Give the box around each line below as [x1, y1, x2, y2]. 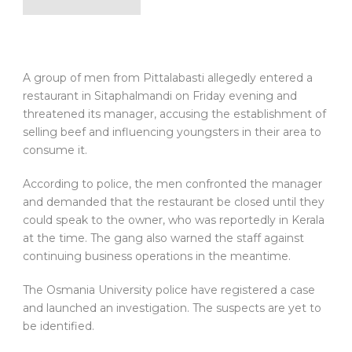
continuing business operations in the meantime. [23, 249, 291, 264]
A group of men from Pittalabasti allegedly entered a [23, 71, 313, 86]
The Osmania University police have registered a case [23, 283, 315, 298]
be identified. [23, 319, 94, 334]
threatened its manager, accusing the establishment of [23, 107, 326, 122]
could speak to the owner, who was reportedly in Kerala [23, 213, 324, 228]
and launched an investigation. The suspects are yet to [23, 301, 321, 316]
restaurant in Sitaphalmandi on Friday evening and [23, 89, 297, 104]
